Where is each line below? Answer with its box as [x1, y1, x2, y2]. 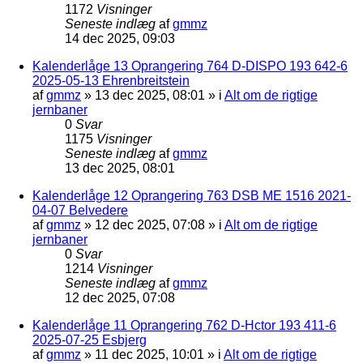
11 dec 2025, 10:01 [95, 347, 204, 361]
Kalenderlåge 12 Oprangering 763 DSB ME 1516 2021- [32, 188, 351, 203]
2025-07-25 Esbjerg [32, 332, 147, 347]
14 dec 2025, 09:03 [65, 31, 175, 45]
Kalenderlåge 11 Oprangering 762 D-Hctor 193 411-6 [32, 318, 336, 332]
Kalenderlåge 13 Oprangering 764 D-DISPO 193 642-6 [32, 58, 348, 73]
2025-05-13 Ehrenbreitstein [32, 73, 190, 88]
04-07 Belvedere [32, 203, 128, 217]
